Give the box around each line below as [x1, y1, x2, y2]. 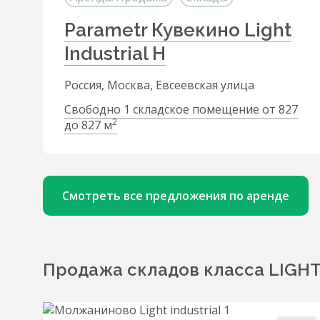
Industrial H [64, 43, 166, 64]
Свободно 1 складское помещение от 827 [64, 101, 298, 117]
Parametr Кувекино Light [64, 19, 291, 41]
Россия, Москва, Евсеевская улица [64, 77, 254, 93]
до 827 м [64, 117, 112, 133]
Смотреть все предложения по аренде [62, 188, 289, 204]
